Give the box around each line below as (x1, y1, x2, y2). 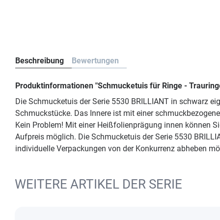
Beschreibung (15, 56, 64, 65)
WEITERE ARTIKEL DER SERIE (15, 177, 182, 192)
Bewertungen (72, 56, 119, 65)
